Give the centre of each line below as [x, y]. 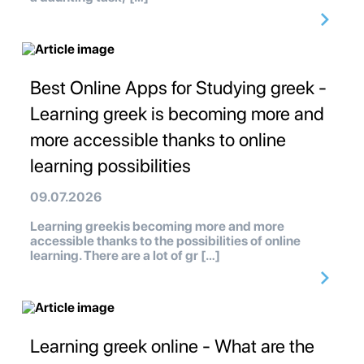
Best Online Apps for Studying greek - [178, 88]
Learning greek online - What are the [172, 347]
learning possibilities [110, 166]
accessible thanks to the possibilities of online [165, 241]
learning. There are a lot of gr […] [125, 256]
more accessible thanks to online [158, 140]
